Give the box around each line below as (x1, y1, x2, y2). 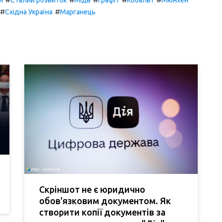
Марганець (60, 7, 96, 16)
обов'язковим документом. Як (39, 195, 171, 206)
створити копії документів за (39, 207, 166, 217)
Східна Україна (5, 7, 53, 16)
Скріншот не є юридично (39, 184, 145, 194)
